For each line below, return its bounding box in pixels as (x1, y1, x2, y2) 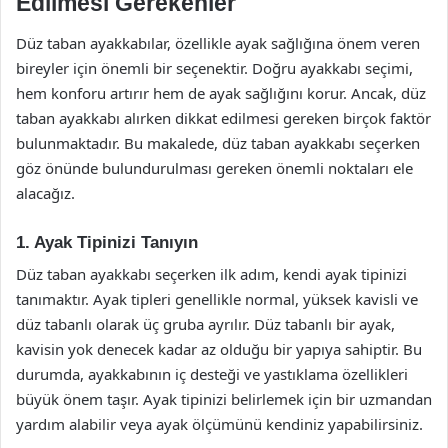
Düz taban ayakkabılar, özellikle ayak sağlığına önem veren (16, 32, 420, 53)
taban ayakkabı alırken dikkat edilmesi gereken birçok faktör (16, 107, 431, 128)
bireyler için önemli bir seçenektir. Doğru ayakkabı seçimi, (16, 57, 413, 78)
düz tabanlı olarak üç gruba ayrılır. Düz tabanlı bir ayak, (16, 314, 395, 334)
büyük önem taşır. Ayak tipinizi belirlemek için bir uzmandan (16, 389, 432, 409)
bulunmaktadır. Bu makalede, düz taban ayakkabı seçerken (16, 132, 420, 153)
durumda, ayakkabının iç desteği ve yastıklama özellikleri (16, 364, 408, 384)
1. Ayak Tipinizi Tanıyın (16, 232, 198, 252)
